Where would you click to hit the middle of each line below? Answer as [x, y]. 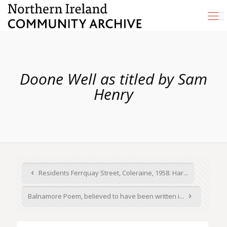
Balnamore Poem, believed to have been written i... [107, 196]
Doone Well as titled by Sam [113, 79]
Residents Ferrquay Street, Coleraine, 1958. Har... [113, 173]
